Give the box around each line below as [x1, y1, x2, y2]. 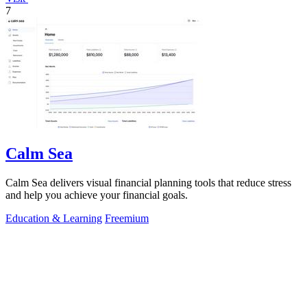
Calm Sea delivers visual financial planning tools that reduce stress [5, 176, 291, 188]
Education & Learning [5, 212, 102, 224]
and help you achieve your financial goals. [5, 188, 188, 201]
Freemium [105, 212, 149, 224]
